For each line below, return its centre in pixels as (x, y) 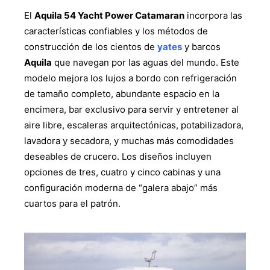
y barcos (201, 46)
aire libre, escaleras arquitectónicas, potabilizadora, (134, 125)
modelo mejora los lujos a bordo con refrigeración (130, 78)
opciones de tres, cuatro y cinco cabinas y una (122, 172)
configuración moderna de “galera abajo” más (121, 187)
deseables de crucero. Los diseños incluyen (118, 156)
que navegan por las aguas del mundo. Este (146, 62)
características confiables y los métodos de (116, 31)
